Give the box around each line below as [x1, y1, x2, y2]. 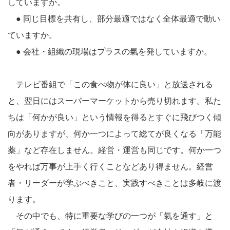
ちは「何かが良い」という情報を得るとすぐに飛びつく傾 [8, 113, 221, 122]
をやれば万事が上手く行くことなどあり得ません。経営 [8, 162, 213, 171]
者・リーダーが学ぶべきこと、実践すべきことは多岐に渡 [8, 179, 221, 187]
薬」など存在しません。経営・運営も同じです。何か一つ [8, 146, 221, 155]
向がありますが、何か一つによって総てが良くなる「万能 [8, 129, 221, 138]
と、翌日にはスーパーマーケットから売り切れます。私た [8, 97, 221, 105]
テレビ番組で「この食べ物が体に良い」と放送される [8, 80, 213, 89]
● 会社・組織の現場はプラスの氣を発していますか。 [8, 47, 212, 56]
